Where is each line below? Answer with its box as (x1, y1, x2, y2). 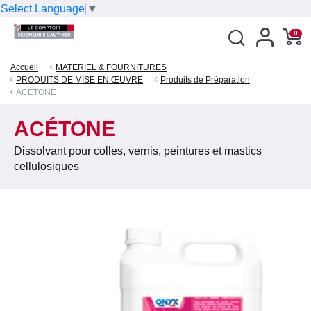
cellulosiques (14, 160, 79, 172)
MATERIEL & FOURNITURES (56, 62, 167, 72)
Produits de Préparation (160, 74, 250, 85)
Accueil (10, 62, 38, 72)
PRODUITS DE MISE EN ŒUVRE (16, 74, 143, 85)
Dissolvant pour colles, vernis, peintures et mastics (14, 144, 262, 157)
